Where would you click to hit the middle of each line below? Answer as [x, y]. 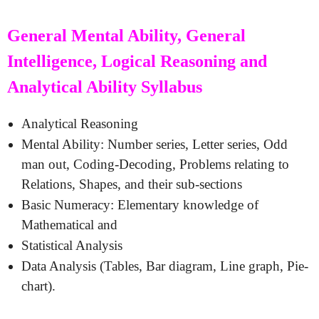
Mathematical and [69, 224]
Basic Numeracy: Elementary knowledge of [140, 204]
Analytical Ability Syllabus [105, 87]
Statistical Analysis [72, 245]
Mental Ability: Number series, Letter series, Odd [155, 144]
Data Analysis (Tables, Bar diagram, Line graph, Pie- [165, 266]
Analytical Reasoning [80, 123]
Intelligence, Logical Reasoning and [137, 61]
